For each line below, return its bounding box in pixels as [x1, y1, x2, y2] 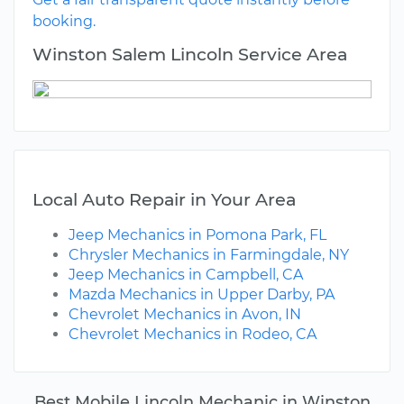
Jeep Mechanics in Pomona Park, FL [69, 226, 326, 244]
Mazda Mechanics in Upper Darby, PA [69, 286, 335, 304]
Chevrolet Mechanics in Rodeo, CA [69, 326, 317, 344]
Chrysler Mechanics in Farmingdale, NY [69, 246, 349, 264]
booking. [32, 13, 96, 31]
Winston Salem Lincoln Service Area [32, 43, 347, 66]
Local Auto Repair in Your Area [32, 188, 296, 211]
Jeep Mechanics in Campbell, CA [69, 266, 303, 284]
